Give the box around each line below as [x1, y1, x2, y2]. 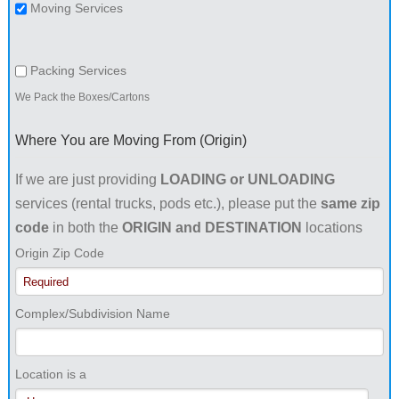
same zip [320, 195, 380, 211]
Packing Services [29, 63, 126, 78]
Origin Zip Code [14, 246, 104, 261]
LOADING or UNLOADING [159, 171, 335, 187]
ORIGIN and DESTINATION [121, 219, 302, 235]
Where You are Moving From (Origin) [14, 133, 247, 149]
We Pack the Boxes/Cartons [14, 92, 150, 103]
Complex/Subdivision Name [14, 305, 170, 321]
